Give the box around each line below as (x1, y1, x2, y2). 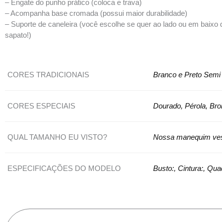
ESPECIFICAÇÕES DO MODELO (7, 164, 121, 172)
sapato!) (5, 31, 31, 39)
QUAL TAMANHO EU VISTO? (7, 133, 107, 141)
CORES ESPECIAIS (7, 102, 75, 110)
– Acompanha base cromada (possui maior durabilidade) (5, 9, 187, 17)
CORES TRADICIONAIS (7, 70, 89, 79)
